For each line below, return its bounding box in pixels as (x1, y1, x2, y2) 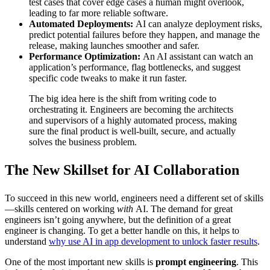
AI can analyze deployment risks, (133, 18, 262, 29)
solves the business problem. (29, 136, 137, 147)
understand (5, 236, 49, 246)
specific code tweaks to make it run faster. (29, 72, 187, 83)
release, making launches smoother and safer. (29, 40, 199, 51)
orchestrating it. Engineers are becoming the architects (29, 104, 233, 115)
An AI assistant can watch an (140, 51, 253, 61)
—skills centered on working (5, 203, 117, 214)
